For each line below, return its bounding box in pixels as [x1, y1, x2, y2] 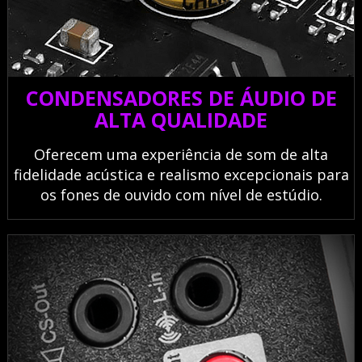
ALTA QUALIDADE [95, 106, 267, 134]
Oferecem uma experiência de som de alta [34, 145, 328, 165]
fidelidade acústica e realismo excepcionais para [13, 165, 349, 185]
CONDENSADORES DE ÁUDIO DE [25, 84, 337, 112]
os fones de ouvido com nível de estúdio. [40, 185, 322, 205]
